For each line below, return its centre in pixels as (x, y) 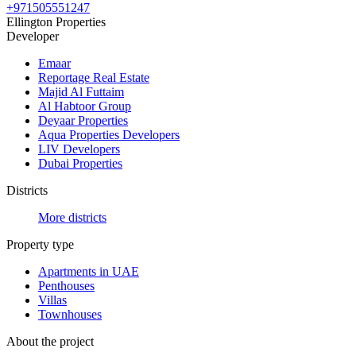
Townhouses (70, 314)
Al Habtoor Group (85, 106)
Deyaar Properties (83, 120)
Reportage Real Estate (94, 77)
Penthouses (66, 285)
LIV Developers (79, 149)
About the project (50, 341)
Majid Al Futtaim (81, 91)
